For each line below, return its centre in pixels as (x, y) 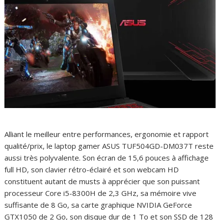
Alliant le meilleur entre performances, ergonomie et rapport (107, 134)
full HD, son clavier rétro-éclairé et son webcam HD (92, 169)
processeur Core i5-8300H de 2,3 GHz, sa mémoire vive (101, 193)
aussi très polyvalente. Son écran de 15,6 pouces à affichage (107, 157)
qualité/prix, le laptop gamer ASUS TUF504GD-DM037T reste (109, 146)
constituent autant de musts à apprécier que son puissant (102, 181)
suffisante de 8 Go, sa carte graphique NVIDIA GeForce (98, 205)
